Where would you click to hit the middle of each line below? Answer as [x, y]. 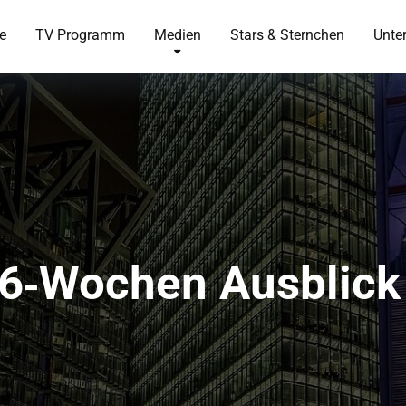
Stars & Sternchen [287, 35]
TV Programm [80, 35]
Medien [178, 35]
